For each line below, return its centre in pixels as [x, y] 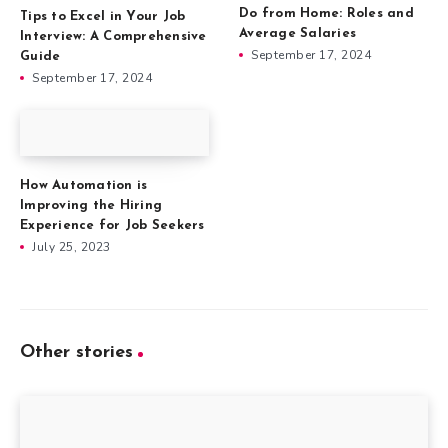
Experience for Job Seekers [112, 226]
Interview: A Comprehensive [113, 37]
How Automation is [84, 186]
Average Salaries [297, 34]
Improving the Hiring [91, 206]
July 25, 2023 [71, 247]
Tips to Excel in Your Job [103, 17]
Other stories [76, 353]
